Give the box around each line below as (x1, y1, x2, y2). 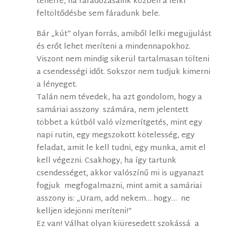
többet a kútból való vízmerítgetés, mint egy (36, 116, 203, 130)
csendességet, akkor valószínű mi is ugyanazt (36, 167, 204, 181)
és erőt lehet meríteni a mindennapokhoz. (36, 40, 193, 54)
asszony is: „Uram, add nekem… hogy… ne (36, 192, 191, 206)
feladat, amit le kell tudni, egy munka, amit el (36, 141, 206, 156)
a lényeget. (36, 78, 78, 92)
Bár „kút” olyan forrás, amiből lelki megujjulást (36, 27, 212, 42)
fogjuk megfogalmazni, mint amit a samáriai (36, 179, 202, 194)
